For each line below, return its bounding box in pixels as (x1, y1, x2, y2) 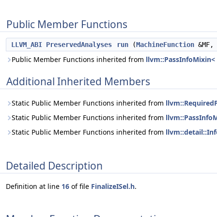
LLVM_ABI (11, 41, 42, 48)
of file (69, 182, 91, 191)
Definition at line (6, 182, 62, 191)
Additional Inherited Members (6, 75, 150, 88)
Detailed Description (6, 158, 103, 172)
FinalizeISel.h (91, 182, 135, 191)
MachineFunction (136, 41, 194, 48)
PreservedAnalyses (46, 41, 112, 48)
